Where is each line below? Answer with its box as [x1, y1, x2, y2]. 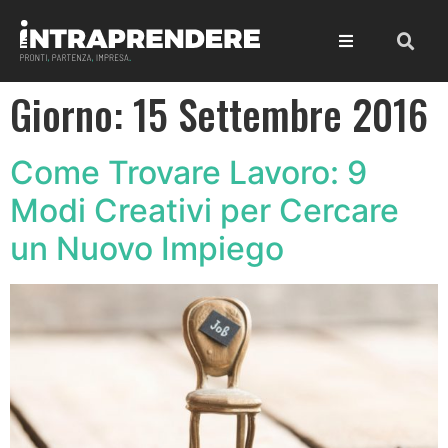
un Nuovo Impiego [10, 229, 284, 269]
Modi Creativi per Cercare [10, 191, 399, 231]
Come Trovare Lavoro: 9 [10, 153, 367, 193]
